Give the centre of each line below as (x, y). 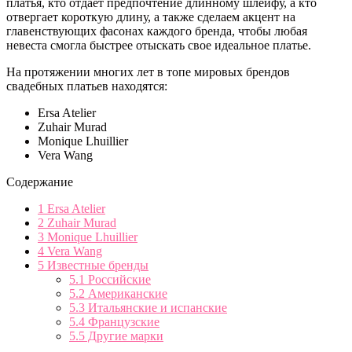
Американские (126, 293)
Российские (118, 279)
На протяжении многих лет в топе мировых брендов (148, 71)
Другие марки (124, 335)
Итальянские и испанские (156, 307)
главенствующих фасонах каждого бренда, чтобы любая (157, 31)
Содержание (40, 181)
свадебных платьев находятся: (87, 86)
